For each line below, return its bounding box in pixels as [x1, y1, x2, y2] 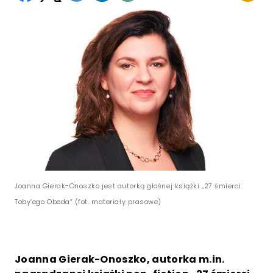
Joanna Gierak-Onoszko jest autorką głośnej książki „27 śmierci [15, 181, 241, 191]
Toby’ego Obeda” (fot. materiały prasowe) [15, 197, 162, 207]
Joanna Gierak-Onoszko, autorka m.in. [15, 252, 225, 267]
